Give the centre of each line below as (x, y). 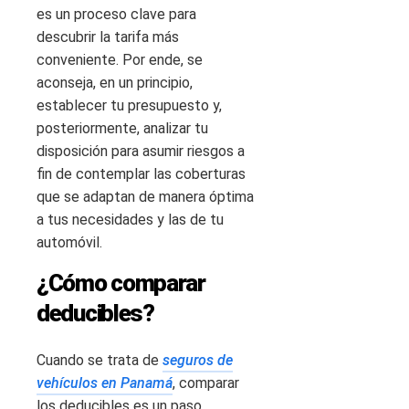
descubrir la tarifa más (108, 37)
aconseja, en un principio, (115, 82)
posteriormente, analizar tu (122, 128)
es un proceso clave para (116, 14)
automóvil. (69, 242)
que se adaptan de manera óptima (145, 196)
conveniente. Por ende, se (120, 59)
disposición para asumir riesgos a (141, 151)
